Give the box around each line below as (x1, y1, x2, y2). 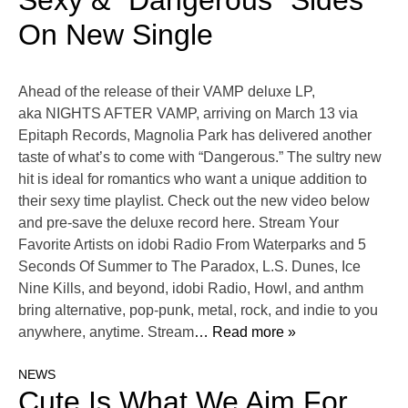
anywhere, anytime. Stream (18, 324, 194, 341)
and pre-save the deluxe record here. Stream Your (18, 215, 339, 231)
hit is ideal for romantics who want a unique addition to (18, 171, 367, 188)
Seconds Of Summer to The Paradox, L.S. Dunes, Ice (18, 259, 361, 275)
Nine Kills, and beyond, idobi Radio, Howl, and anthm (18, 280, 363, 297)
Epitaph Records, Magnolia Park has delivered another (18, 127, 372, 144)
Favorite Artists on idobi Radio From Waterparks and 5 (18, 237, 366, 253)
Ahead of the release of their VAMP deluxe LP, (18, 84, 315, 100)
